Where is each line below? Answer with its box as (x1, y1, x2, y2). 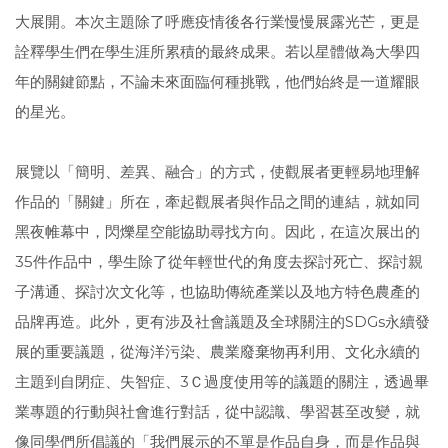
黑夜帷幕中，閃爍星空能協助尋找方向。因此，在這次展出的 (15, 222, 420, 241)
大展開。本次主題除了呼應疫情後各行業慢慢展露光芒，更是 (15, 12, 420, 31)
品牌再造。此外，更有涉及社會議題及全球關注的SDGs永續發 (15, 312, 430, 331)
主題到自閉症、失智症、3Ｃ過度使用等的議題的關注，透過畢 (15, 372, 429, 391)
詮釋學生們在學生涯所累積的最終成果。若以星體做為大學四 (15, 42, 420, 61)
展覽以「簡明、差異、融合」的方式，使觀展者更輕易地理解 (15, 162, 420, 181)
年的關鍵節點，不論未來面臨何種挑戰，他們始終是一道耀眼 (15, 72, 420, 91)
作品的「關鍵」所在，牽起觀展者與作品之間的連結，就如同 (15, 192, 420, 211)
